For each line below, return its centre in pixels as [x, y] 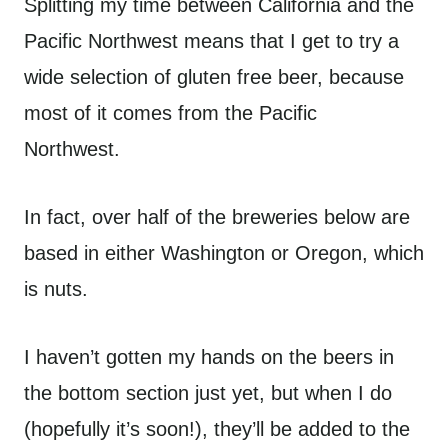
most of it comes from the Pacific [170, 113]
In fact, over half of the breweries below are [217, 217]
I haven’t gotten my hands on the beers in [209, 357]
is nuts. [59, 289]
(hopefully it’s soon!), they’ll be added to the [217, 429]
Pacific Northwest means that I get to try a [211, 41]
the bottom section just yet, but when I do [208, 393]
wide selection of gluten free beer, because [214, 77]
